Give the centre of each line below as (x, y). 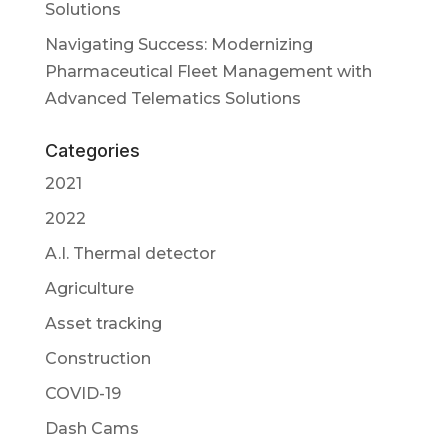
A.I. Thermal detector (130, 253)
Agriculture (89, 288)
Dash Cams (91, 428)
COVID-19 (82, 393)
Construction (97, 358)
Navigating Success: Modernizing (178, 44)
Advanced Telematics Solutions (172, 98)
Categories (92, 150)
